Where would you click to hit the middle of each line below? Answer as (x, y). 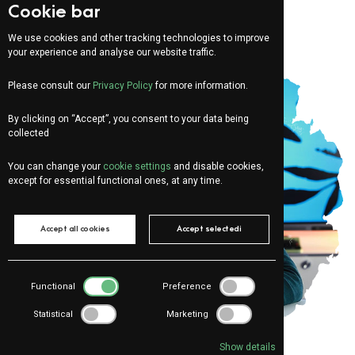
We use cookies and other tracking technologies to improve (139, 38)
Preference (187, 286)
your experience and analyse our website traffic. (112, 52)
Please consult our (50, 86)
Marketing (187, 314)
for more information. (200, 86)
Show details (248, 347)
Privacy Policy (123, 86)
